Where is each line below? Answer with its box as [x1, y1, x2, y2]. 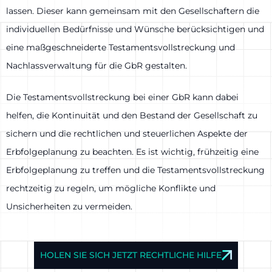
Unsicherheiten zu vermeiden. [6, 201, 132, 212]
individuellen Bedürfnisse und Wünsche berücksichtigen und [6, 23, 264, 35]
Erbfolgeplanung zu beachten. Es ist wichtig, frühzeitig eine [6, 146, 259, 158]
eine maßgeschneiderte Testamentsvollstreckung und [6, 41, 235, 53]
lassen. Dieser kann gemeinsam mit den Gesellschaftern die [6, 5, 259, 16]
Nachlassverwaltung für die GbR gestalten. [6, 59, 187, 71]
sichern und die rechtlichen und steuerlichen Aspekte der [6, 128, 248, 140]
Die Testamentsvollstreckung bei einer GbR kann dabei [6, 92, 239, 103]
